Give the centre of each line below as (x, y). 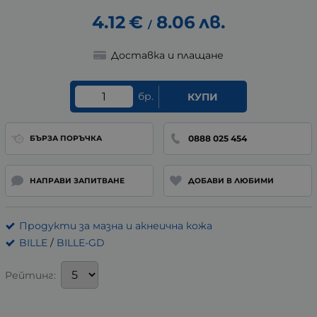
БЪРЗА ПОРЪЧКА (65, 139)
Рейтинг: (30, 275)
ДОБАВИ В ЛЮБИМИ (231, 180)
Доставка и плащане (167, 55)
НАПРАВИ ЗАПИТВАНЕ (77, 180)
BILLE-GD (81, 243)
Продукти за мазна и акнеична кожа (116, 226)
